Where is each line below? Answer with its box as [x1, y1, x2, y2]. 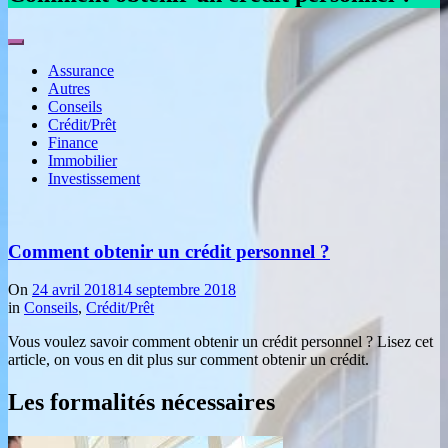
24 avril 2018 [32, 281, 116, 299]
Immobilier [48, 151, 117, 169]
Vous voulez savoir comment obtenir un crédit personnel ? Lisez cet [8, 333, 433, 351]
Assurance [48, 61, 114, 79]
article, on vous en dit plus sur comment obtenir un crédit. [8, 351, 369, 369]
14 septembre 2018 [116, 281, 236, 299]
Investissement [48, 169, 140, 187]
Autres [48, 79, 90, 97]
